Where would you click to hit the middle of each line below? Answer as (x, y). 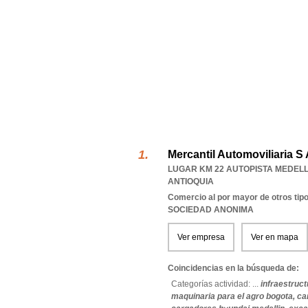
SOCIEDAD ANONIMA (211, 210)
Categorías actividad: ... (215, 284)
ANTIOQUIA (191, 181)
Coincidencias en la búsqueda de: (233, 268)
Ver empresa (201, 237)
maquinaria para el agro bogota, (234, 296)
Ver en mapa (275, 237)
